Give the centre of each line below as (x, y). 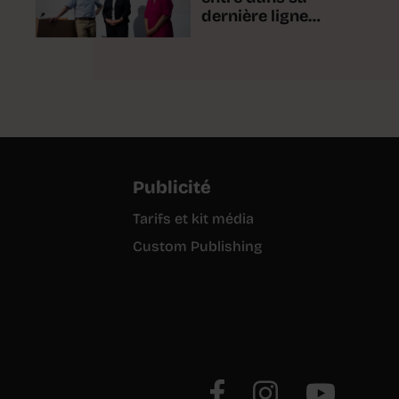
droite (225, 34)
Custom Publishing (197, 247)
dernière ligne (255, 16)
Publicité (172, 187)
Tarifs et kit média (193, 219)
